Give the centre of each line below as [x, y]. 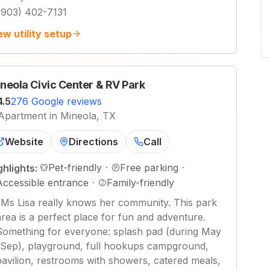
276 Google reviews [56, 101]
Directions [93, 142]
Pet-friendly [75, 168]
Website [24, 142]
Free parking [149, 168]
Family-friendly [140, 183]
